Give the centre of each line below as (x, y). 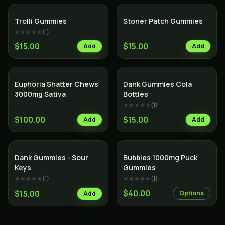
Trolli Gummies (41, 21)
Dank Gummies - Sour (51, 157)
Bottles (136, 94)
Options (192, 193)
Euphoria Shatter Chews (57, 84)
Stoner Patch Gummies (163, 21)
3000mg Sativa (40, 94)
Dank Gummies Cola (157, 84)
